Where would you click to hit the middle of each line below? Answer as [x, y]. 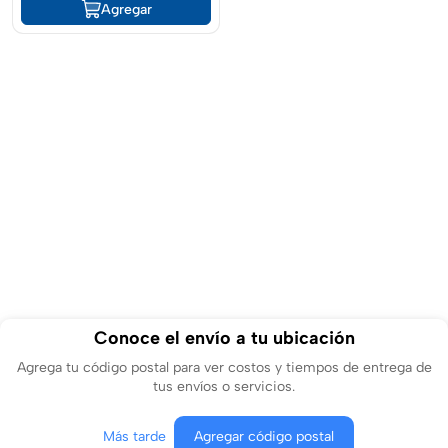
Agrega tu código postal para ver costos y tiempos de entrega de [224, 367]
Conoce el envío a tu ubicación [224, 338]
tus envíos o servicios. [224, 386]
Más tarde [134, 436]
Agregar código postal [263, 436]
